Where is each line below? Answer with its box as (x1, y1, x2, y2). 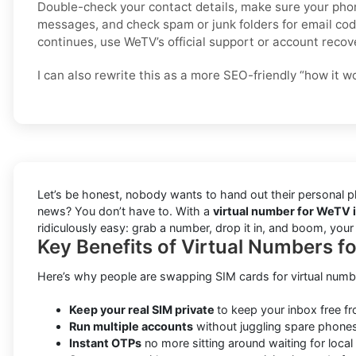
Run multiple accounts (69, 319, 193, 334)
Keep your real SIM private (69, 303, 217, 317)
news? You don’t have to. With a (37, 204, 213, 219)
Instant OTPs (69, 336, 141, 350)
